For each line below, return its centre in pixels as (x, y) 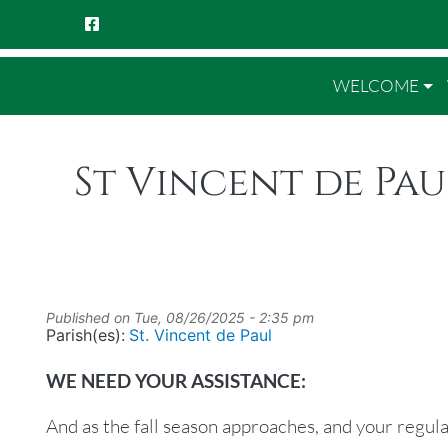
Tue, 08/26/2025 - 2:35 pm (223, 317)
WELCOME (375, 85)
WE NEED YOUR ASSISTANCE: (175, 380)
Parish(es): (85, 334)
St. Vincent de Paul (201, 334)
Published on (89, 317)
